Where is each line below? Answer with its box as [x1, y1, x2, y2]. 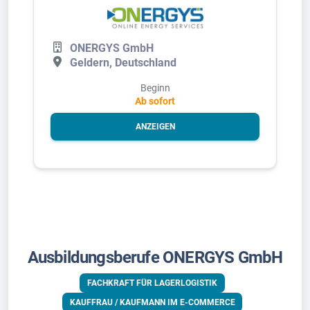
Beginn [140, 82, 170, 93]
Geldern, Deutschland [70, 56, 176, 69]
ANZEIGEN [135, 122, 175, 131]
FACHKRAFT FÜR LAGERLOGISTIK [87, 277, 217, 288]
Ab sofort [135, 95, 175, 107]
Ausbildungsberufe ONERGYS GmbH [27, 247, 283, 267]
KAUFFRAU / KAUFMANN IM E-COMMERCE [69, 297, 235, 307]
